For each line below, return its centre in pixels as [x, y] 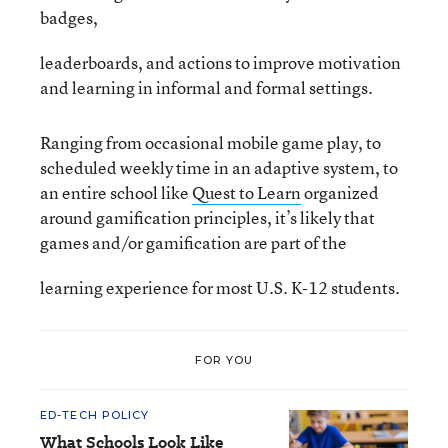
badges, [69, 17]
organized [340, 192]
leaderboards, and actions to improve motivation [220, 62]
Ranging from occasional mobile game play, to [210, 142]
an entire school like [116, 192]
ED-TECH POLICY [95, 415]
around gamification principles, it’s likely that [207, 217]
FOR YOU [224, 359]
